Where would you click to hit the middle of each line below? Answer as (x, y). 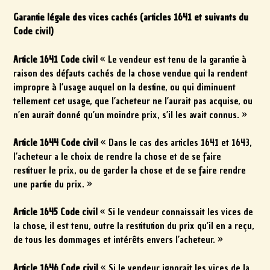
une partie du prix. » (53, 185)
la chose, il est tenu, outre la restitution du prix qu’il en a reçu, (134, 226)
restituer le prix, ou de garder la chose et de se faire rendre (130, 171)
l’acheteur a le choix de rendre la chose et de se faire (118, 157)
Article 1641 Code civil (56, 59)
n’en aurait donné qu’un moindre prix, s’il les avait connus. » (130, 115)
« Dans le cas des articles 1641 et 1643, (175, 143)
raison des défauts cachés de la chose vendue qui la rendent (131, 73)
